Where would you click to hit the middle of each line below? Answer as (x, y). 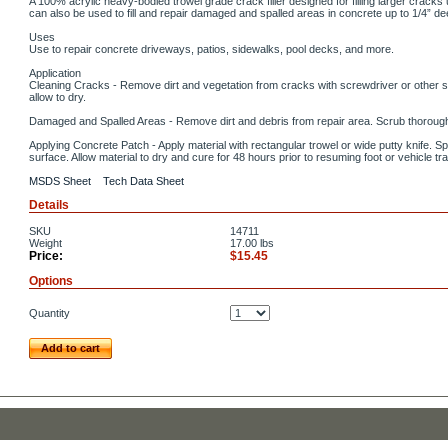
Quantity (49, 313)
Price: (46, 256)
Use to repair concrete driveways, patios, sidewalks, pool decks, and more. (211, 49)
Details (49, 205)
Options (51, 281)
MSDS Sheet (60, 181)
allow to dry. (57, 97)
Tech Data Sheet (143, 181)
